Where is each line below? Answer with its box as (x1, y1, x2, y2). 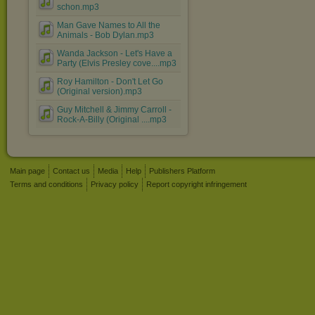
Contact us (53, 167, 90, 175)
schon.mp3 (57, 2, 99, 12)
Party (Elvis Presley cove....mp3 (57, 58, 176, 68)
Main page (10, 167, 45, 175)
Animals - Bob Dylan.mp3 (57, 30, 154, 40)
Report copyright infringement (146, 180, 247, 188)
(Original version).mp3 (57, 86, 142, 96)
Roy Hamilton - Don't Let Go (57, 77, 163, 86)
